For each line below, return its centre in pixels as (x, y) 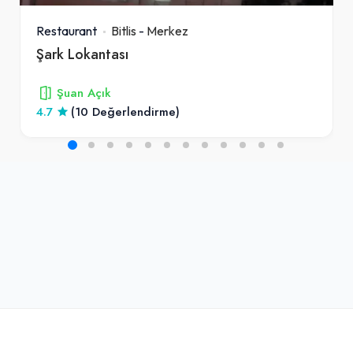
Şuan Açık (84, 93)
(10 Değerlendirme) (125, 111)
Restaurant (67, 30)
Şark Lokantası (82, 54)
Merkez (167, 30)
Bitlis (124, 30)
